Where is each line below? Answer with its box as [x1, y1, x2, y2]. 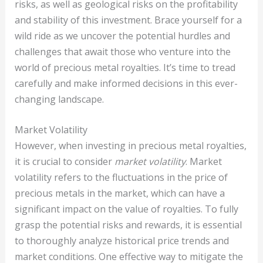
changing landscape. [14, 92, 104, 106]
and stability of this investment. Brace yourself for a [14, 13, 242, 26]
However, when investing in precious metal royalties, [14, 139, 247, 153]
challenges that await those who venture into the [14, 45, 231, 58]
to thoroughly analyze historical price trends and [14, 234, 229, 248]
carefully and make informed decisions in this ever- [14, 76, 238, 90]
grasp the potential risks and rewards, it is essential [14, 218, 242, 232]
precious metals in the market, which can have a [14, 187, 225, 200]
